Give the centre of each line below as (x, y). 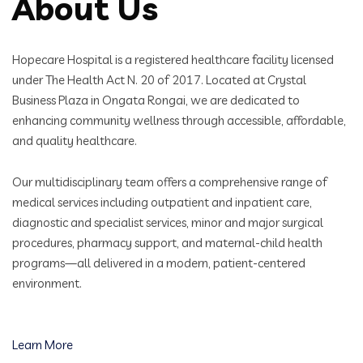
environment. (47, 283)
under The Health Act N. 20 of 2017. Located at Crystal (159, 80)
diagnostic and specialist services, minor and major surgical (168, 222)
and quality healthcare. (75, 141)
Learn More (43, 345)
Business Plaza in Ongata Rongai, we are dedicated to (156, 100)
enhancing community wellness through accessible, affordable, (179, 120)
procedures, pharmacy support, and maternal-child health (167, 243)
